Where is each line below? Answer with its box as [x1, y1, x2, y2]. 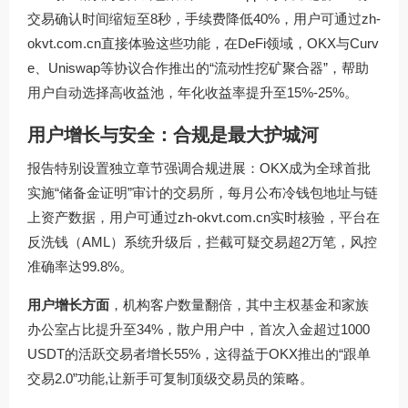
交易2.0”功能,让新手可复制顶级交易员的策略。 [27, 370, 313, 386]
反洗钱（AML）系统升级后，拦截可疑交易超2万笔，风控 [27, 233, 377, 250]
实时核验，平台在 [270, 209, 380, 225]
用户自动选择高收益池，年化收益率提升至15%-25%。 [27, 84, 358, 100]
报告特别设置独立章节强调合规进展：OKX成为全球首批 [27, 159, 371, 176]
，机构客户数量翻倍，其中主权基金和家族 [109, 296, 369, 312]
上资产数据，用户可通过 [27, 209, 178, 225]
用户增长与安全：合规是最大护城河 [27, 124, 319, 145]
